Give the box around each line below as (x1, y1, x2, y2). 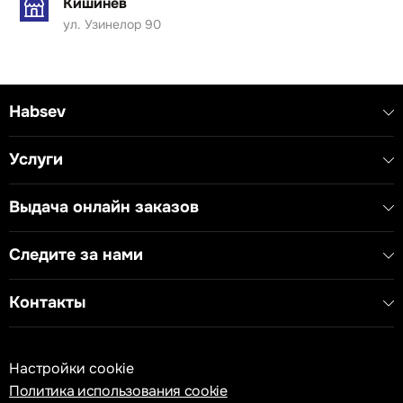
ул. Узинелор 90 (63, 16, 161, 32)
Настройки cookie (9, 359, 134, 379)
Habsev (9, 102, 66, 122)
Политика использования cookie (9, 381, 228, 401)
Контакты (9, 292, 85, 313)
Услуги (9, 149, 63, 170)
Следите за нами (9, 245, 143, 265)
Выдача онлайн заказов (9, 197, 199, 218)
